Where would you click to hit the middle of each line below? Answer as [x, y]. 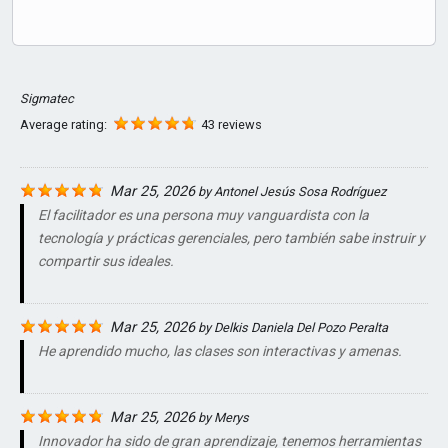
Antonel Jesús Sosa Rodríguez [300, 192]
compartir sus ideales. [106, 261]
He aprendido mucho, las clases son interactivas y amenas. [220, 351]
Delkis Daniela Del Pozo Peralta [301, 328]
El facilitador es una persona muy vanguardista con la [203, 215]
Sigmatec [47, 99]
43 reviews [231, 125]
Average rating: [65, 125]
